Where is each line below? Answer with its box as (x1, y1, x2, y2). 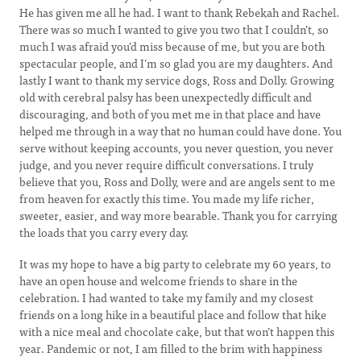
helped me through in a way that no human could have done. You (19, 122, 342, 139)
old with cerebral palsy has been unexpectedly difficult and (19, 88, 312, 106)
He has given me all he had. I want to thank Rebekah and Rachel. (19, 3, 339, 21)
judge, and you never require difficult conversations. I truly (19, 156, 313, 173)
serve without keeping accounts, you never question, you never (19, 139, 334, 156)
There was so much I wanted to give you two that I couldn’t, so (19, 20, 329, 38)
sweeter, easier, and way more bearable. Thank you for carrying (19, 206, 338, 224)
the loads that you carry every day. (19, 223, 189, 241)
